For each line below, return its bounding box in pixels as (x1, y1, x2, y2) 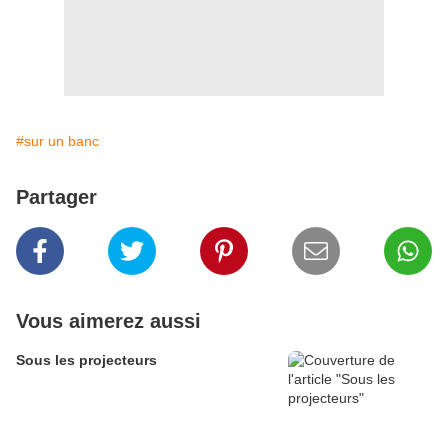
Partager (16, 186, 97, 209)
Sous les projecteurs (16, 352, 157, 369)
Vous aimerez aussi (16, 310, 201, 333)
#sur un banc (16, 133, 99, 150)
